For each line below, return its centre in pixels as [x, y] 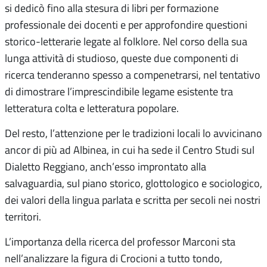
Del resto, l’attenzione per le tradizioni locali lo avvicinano [133, 133]
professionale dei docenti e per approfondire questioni [126, 25]
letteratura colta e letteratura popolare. [92, 108]
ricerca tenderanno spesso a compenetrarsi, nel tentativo [133, 75]
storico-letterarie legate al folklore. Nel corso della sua [126, 41]
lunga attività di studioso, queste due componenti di [122, 58]
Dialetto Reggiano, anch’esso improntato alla [105, 167]
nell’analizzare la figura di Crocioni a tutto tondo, [114, 258]
